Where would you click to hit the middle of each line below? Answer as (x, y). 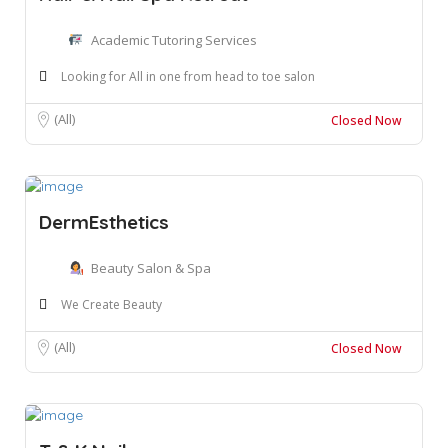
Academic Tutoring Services (174, 39)
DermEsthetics (104, 222)
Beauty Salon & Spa (151, 268)
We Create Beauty (111, 305)
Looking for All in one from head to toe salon (188, 76)
